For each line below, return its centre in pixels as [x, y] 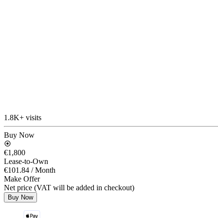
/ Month [43, 170]
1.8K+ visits [23, 117]
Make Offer [22, 179]
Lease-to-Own [26, 161]
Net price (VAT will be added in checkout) [69, 187]
